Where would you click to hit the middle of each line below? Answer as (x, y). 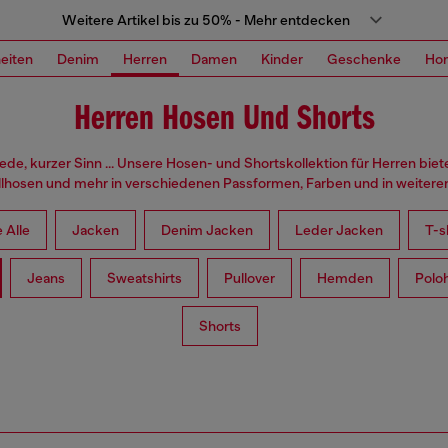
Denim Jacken (206, 230)
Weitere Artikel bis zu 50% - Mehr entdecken (206, 20)
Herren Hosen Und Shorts (224, 120)
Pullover (249, 278)
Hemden (344, 278)
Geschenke (364, 58)
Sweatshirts (144, 278)
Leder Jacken (338, 230)
